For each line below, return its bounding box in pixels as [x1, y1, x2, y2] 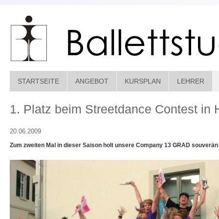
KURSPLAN [125, 77, 161, 85]
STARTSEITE [18, 77, 59, 85]
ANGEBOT [75, 77, 109, 85]
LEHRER [177, 77, 204, 85]
